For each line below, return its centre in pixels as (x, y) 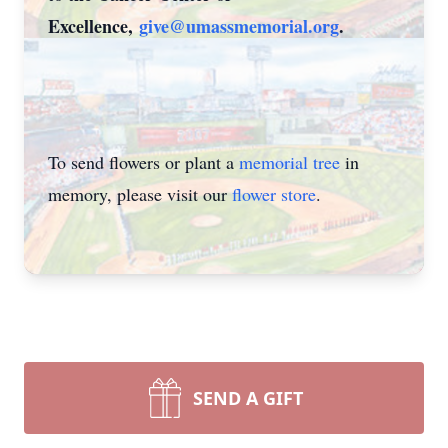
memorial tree (289, 162)
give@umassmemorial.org (239, 26)
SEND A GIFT (248, 398)
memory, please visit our (140, 194)
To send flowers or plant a (143, 162)
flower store (274, 194)
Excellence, (93, 26)
